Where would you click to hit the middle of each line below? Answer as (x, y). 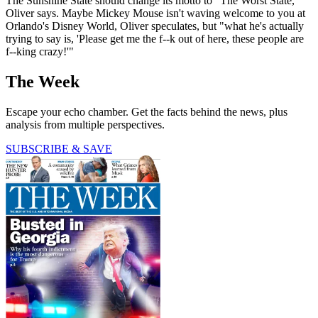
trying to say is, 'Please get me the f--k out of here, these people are (155, 39)
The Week (43, 82)
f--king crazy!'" (40, 52)
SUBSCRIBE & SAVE (59, 149)
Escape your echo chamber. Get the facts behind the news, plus (147, 112)
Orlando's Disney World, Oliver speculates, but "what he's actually (155, 26)
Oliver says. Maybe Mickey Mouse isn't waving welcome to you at (155, 13)
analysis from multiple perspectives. (85, 125)
